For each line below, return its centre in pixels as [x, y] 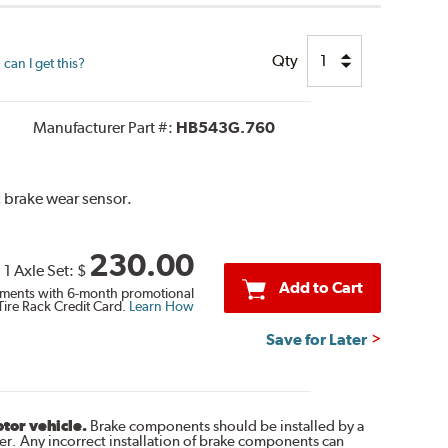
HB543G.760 [225, 127]
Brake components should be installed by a [225, 426]
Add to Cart [320, 288]
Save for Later [317, 340]
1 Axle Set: [40, 270]
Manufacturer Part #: [104, 127]
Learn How [161, 306]
